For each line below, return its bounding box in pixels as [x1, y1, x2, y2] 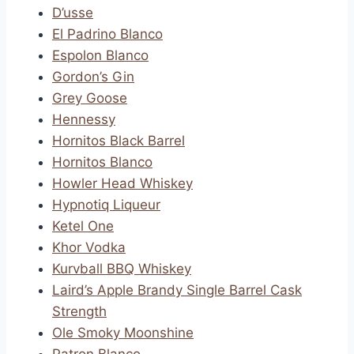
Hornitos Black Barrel [52, 133, 185, 149]
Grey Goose [52, 90, 127, 106]
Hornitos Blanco [52, 154, 153, 170]
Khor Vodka [52, 239, 126, 255]
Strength [52, 303, 107, 319]
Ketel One [52, 218, 114, 234]
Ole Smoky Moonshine [52, 325, 194, 341]
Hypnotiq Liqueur [52, 197, 160, 213]
